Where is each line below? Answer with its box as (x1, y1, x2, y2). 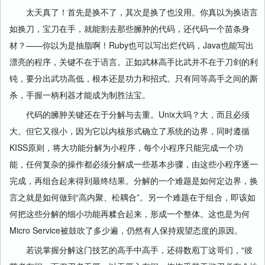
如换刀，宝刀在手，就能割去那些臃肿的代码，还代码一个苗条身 (9, 22, 250, 34)
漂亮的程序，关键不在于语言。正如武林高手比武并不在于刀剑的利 (9, 55, 258, 67)
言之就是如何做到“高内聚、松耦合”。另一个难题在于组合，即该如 (9, 190, 256, 203)
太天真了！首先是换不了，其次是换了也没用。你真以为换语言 (9, 5, 258, 18)
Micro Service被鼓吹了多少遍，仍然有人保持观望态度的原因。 (9, 224, 243, 236)
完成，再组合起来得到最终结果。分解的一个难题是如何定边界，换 (9, 174, 258, 186)
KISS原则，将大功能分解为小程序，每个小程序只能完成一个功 (9, 141, 243, 153)
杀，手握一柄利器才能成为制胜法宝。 (9, 88, 150, 101)
